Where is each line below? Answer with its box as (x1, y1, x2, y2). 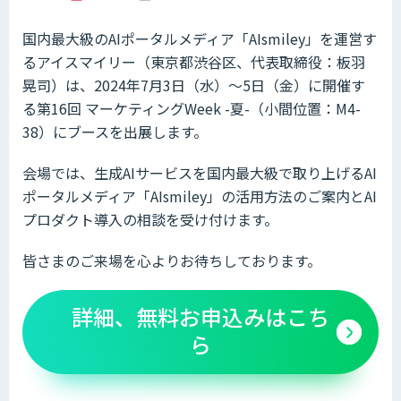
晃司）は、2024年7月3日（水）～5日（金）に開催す (22, 73, 365, 96)
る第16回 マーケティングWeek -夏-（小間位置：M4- (22, 97, 361, 119)
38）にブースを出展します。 (22, 120, 208, 142)
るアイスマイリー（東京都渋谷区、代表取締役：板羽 (22, 50, 365, 73)
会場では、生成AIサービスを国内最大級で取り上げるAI (22, 161, 377, 183)
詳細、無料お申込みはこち (72, 300, 329, 332)
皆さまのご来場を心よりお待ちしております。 (22, 249, 321, 271)
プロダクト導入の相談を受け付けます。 (22, 208, 278, 230)
